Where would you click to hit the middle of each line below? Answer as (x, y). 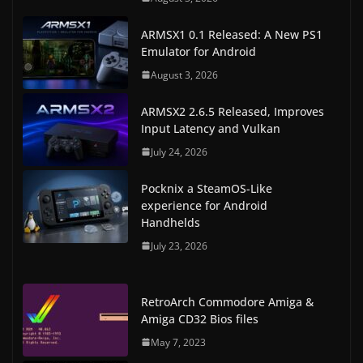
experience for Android (204, 205)
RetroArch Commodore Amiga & (227, 301)
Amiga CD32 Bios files (200, 318)
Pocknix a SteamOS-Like (207, 188)
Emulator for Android (199, 51)
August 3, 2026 (184, 75)
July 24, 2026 (179, 152)
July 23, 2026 (179, 246)
